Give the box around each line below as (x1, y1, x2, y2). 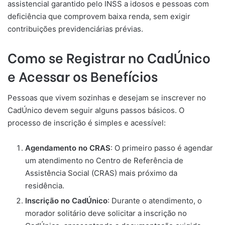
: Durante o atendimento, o (107, 196, 202, 205)
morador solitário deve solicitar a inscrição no (25, 208, 187, 218)
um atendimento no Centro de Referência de (25, 156, 183, 165)
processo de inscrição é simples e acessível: (8, 118, 166, 128)
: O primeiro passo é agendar (110, 143, 213, 153)
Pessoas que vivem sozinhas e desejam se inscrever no (8, 93, 206, 102)
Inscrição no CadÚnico (25, 196, 107, 205)
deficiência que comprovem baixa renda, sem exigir (8, 11, 190, 21)
